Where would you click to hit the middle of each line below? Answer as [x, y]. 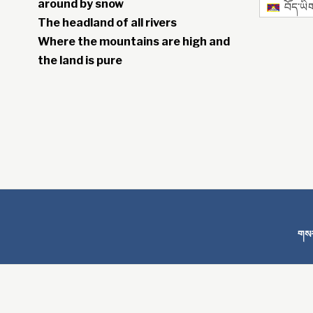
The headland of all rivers [107, 23]
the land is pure [80, 61]
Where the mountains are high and [133, 42]
